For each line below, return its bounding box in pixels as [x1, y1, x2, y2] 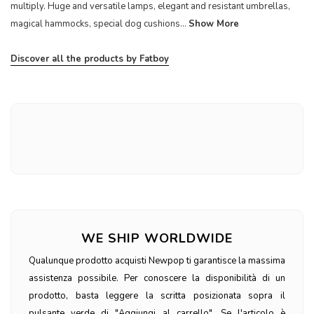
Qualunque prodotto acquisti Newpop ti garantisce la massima [29, 254, 285, 267]
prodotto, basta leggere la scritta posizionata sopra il [29, 289, 285, 302]
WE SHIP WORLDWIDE [81, 229, 233, 247]
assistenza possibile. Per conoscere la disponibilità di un [29, 271, 285, 285]
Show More [189, 17, 239, 30]
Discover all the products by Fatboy [11, 52, 169, 65]
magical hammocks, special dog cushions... [11, 17, 186, 30]
